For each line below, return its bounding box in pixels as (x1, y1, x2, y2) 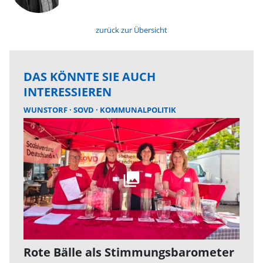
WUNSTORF (23, 104, 69, 115)
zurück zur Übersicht (96, 25, 167, 35)
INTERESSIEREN (23, 84, 112, 100)
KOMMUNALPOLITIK (100, 104, 176, 115)
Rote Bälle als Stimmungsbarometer (23, 244, 234, 260)
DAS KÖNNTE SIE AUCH (23, 69, 156, 85)
